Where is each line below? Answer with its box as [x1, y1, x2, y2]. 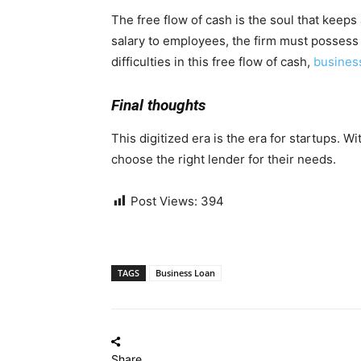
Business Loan [156, 266, 215, 279]
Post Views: [131, 193, 197, 209]
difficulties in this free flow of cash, [111, 53, 313, 69]
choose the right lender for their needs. [111, 151, 336, 167]
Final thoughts [111, 95, 205, 114]
